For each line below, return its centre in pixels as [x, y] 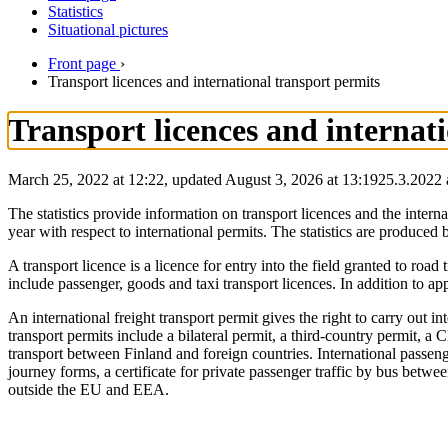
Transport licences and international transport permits [214, 81]
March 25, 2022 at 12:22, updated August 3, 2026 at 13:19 [193, 179]
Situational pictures [108, 29]
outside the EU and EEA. [88, 389]
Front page [82, 63]
